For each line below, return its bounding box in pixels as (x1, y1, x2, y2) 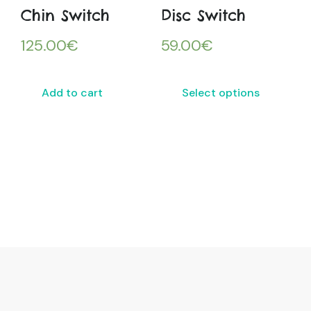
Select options (181, 85, 260, 101)
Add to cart (42, 85, 103, 101)
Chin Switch (21, 6, 110, 26)
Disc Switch (160, 6, 246, 26)
